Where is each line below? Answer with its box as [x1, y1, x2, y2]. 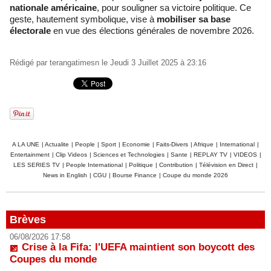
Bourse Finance [113, 171, 157, 178]
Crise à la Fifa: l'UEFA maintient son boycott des [22, 241, 255, 253]
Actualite [45, 140, 69, 148]
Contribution [159, 161, 193, 168]
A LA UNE [12, 140, 39, 148]
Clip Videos [55, 151, 87, 158]
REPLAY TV [193, 151, 227, 158]
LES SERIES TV [13, 161, 60, 168]
